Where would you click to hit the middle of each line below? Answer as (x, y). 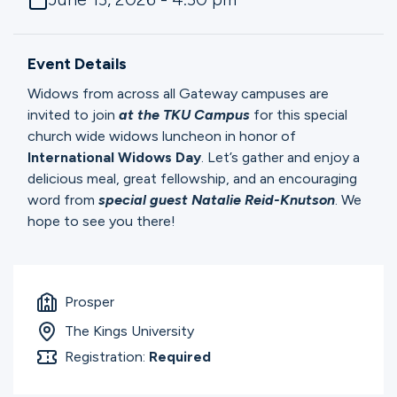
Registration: (106, 357)
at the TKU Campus (184, 115)
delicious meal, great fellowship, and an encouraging (192, 179)
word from (63, 200)
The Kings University (129, 331)
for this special (299, 115)
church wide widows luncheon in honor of (162, 136)
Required (179, 357)
